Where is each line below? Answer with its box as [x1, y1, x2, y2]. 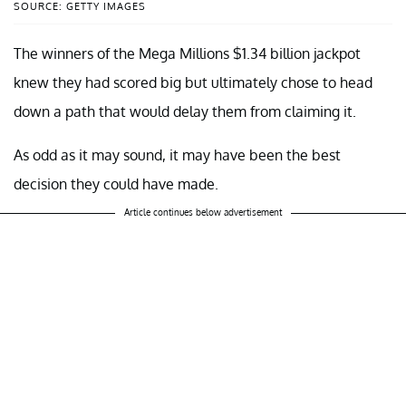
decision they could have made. [14, 175, 218, 194]
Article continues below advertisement [124, 207, 282, 218]
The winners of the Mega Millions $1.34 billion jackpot [14, 44, 361, 63]
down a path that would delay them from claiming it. [14, 102, 356, 121]
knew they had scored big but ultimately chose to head [14, 73, 372, 92]
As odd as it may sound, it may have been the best [14, 146, 341, 165]
